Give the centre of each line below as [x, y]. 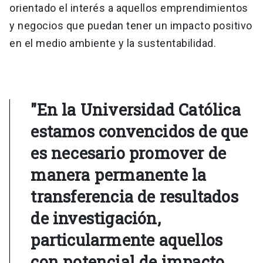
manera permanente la [119, 175]
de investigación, [96, 218]
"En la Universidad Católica [136, 110]
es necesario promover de [129, 153]
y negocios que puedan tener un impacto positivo [131, 26]
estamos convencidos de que [139, 131]
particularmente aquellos [127, 240]
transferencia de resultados [134, 197]
